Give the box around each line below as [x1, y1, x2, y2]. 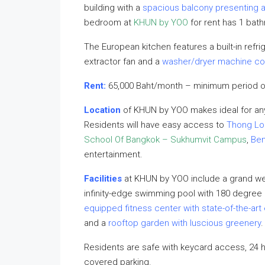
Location [84, 105, 121, 115]
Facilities [84, 173, 124, 184]
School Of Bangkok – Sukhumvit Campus [84, 134, 247, 145]
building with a [84, 2, 143, 13]
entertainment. [84, 149, 143, 160]
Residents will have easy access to [84, 119, 227, 130]
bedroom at [84, 17, 134, 28]
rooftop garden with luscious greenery [106, 218, 261, 228]
